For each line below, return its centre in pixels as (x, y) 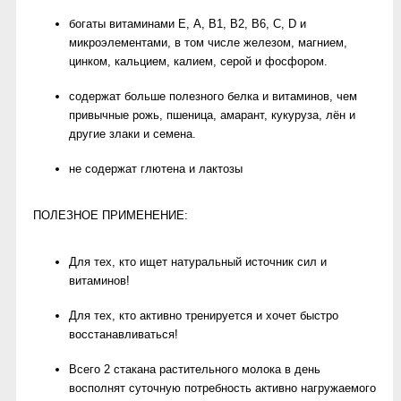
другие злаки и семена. (132, 134)
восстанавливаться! (124, 334)
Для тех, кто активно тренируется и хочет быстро (204, 316)
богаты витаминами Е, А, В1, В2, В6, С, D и (188, 24)
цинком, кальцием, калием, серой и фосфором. (198, 61)
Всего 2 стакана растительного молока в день (195, 369)
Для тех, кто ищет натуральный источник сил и (198, 262)
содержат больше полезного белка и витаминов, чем (213, 96)
